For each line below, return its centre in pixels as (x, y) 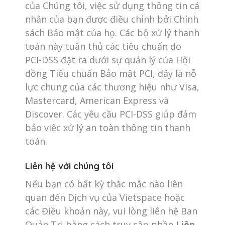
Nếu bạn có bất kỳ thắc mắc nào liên (104, 184)
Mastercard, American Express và (97, 100)
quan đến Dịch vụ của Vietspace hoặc (105, 197)
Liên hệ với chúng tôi (69, 166)
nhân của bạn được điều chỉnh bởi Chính (112, 19)
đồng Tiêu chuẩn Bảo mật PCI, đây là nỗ (111, 73)
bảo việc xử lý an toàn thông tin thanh (108, 128)
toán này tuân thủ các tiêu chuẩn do (103, 46)
